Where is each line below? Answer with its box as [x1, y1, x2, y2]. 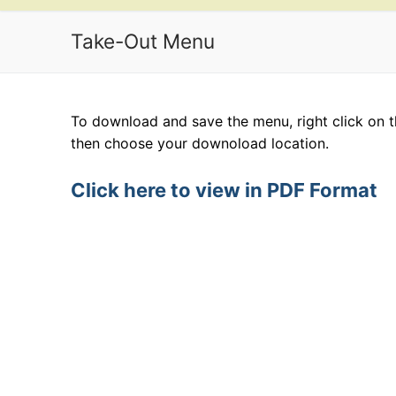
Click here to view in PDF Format [71, 178, 377, 202]
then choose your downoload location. [71, 133, 329, 152]
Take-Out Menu [71, 29, 215, 53]
